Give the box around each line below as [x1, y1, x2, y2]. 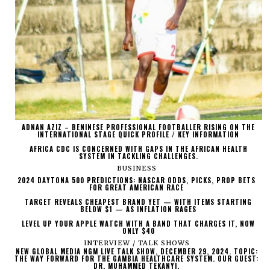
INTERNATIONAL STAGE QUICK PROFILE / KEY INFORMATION [37, 130, 240, 140]
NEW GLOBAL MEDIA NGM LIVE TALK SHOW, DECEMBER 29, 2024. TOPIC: [15, 246, 258, 257]
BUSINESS [116, 164, 157, 173]
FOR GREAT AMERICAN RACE [89, 183, 184, 193]
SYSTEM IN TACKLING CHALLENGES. [78, 151, 198, 162]
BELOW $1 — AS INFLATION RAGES [80, 204, 197, 215]
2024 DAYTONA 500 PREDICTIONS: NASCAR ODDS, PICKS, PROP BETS [17, 175, 256, 186]
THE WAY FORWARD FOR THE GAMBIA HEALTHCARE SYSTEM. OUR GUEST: [14, 254, 259, 264]
